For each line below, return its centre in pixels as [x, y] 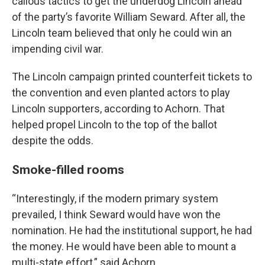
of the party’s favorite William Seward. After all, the [129, 17]
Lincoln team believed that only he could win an [122, 33]
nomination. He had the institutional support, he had [132, 230]
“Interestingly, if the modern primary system [115, 198]
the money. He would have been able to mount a [124, 246]
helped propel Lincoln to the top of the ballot [114, 125]
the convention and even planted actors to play [121, 93]
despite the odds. [53, 140]
